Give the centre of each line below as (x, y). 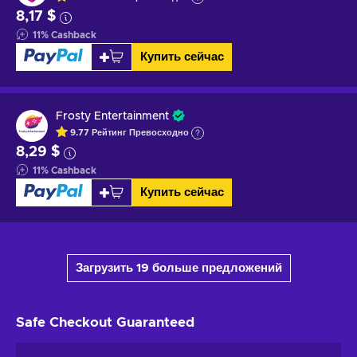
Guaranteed (155, 322)
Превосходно (160, 133)
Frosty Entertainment (112, 116)
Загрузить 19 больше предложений (178, 268)
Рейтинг (110, 133)
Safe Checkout (66, 322)
